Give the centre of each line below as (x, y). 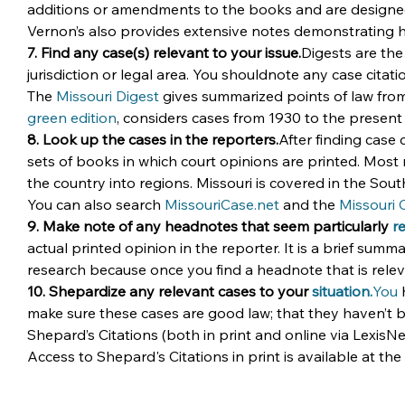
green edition (72, 118)
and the (309, 204)
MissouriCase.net (222, 204)
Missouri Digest (108, 96)
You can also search (96, 204)
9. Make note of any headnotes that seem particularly (210, 226)
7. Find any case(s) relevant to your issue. (164, 52)
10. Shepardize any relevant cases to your (170, 291)
